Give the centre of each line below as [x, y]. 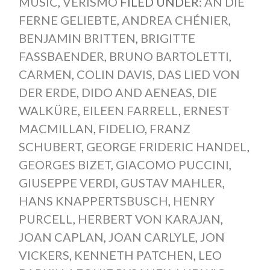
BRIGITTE [168, 38]
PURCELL [46, 218]
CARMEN [45, 74]
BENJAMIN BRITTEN [77, 38]
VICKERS [44, 255]
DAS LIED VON [198, 74]
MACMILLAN [56, 128]
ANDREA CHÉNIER [175, 20]
